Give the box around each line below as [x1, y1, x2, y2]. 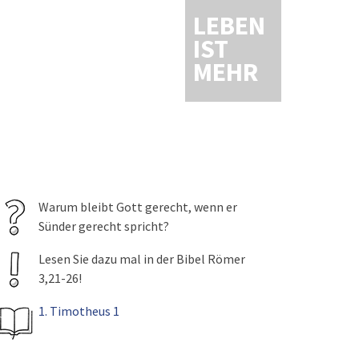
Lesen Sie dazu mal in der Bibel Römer [38, 251, 245, 267]
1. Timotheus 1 [38, 303, 119, 319]
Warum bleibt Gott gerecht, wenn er [38, 199, 237, 215]
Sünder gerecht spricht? [38, 218, 169, 234]
